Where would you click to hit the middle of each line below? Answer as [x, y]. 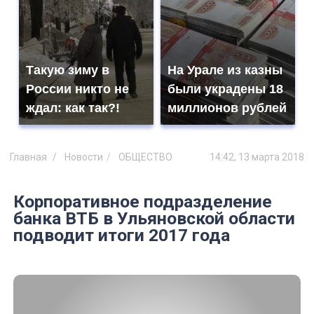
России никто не [77, 89]
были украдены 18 [225, 89]
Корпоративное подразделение [143, 202]
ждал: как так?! [73, 108]
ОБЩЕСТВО [145, 157]
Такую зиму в [68, 70]
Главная [28, 157]
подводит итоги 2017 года [122, 235]
